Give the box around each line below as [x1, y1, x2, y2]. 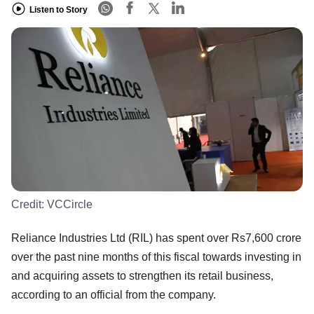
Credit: [11, 198, 47, 210]
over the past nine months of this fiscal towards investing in [11, 250, 301, 263]
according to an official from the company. [11, 288, 216, 301]
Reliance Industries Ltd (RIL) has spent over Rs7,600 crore [11, 231, 301, 244]
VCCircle [47, 198, 93, 210]
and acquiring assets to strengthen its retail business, [11, 269, 273, 282]
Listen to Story [29, 4, 88, 15]
